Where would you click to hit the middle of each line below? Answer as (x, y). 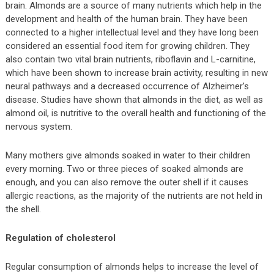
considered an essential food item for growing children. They (127, 46)
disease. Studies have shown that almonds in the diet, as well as (134, 100)
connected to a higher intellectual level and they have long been (132, 33)
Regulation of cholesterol (60, 238)
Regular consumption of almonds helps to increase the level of (132, 267)
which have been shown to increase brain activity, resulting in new (136, 73)
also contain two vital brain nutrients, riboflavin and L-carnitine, (130, 60)
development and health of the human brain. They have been (126, 19)
